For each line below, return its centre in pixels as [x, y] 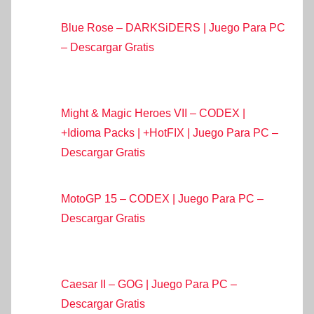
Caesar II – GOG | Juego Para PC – [149, 285]
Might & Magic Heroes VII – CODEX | [153, 114]
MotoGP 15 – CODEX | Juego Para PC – [162, 199]
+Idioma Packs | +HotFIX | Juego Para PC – [170, 133]
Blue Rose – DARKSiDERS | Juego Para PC [173, 27]
